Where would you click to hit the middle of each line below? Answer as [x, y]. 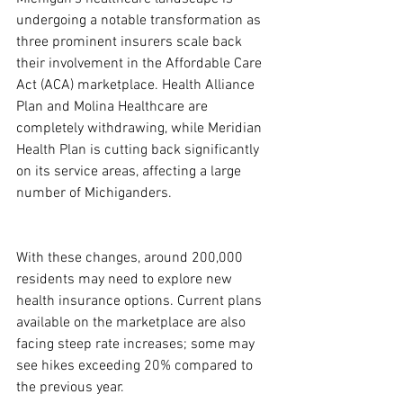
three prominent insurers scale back [131, 42]
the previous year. [70, 388]
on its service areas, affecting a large [130, 172]
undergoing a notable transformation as [140, 21]
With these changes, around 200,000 [131, 258]
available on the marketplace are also [133, 323]
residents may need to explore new [126, 280]
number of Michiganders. [94, 193]
